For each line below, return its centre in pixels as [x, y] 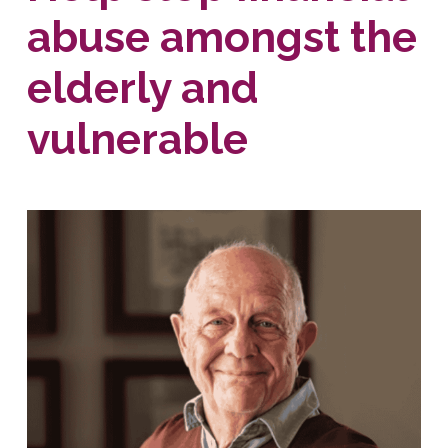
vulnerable [137, 138]
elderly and [142, 87]
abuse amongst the [221, 36]
